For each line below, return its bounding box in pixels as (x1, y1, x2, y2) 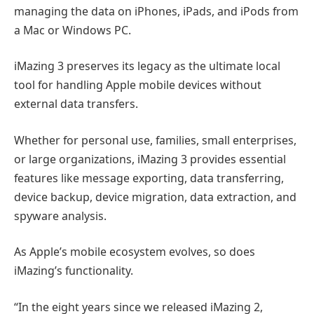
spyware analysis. (14, 207, 107, 224)
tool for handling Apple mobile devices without (14, 77, 261, 93)
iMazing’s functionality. (14, 263, 133, 279)
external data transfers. (14, 96, 138, 112)
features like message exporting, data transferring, (14, 170, 284, 186)
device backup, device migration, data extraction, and (14, 189, 296, 205)
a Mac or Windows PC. (14, 22, 131, 38)
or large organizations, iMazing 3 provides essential (14, 151, 286, 167)
